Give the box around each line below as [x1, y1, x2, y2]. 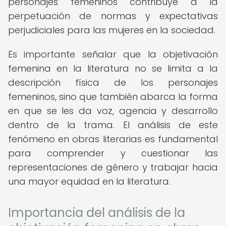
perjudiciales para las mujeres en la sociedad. [8, 24, 215, 36]
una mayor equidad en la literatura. [8, 175, 171, 188]
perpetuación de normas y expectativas [8, 10, 218, 22]
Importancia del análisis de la [8, 204, 185, 221]
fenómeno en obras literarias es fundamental [8, 133, 218, 145]
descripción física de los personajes [8, 76, 218, 89]
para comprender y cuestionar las [8, 147, 218, 159]
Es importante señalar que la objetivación [8, 48, 218, 61]
